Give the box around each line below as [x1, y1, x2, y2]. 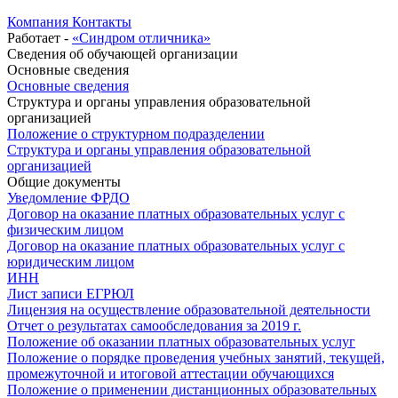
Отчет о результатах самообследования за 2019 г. [7, 318, 301, 334]
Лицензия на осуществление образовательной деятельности [7, 302, 370, 318]
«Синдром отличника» [72, 30, 211, 46]
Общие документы [7, 174, 121, 190]
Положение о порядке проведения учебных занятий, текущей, [7, 350, 385, 366]
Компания [7, 14, 72, 30]
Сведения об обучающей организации [7, 46, 238, 62]
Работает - [7, 30, 72, 46]
